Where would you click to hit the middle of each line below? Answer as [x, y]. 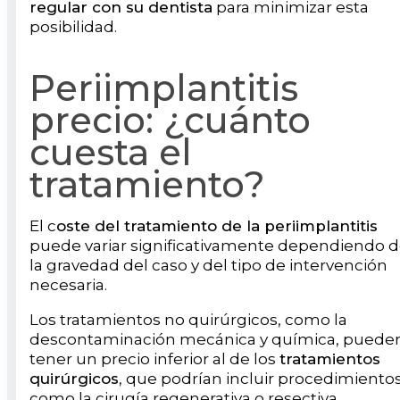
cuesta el [111, 153]
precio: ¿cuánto [170, 121]
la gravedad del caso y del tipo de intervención [208, 266]
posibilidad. [73, 27]
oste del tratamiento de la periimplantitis [217, 226]
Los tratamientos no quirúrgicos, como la [188, 320]
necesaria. [70, 285]
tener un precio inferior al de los [154, 359]
